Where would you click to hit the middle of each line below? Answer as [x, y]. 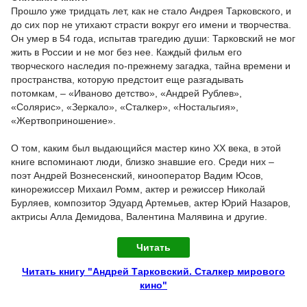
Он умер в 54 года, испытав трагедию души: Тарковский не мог [153, 38]
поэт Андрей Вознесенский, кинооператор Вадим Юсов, [137, 175]
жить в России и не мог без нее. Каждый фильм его [126, 52]
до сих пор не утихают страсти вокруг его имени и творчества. [151, 24]
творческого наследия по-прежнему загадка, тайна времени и [151, 65]
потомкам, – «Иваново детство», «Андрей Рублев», [126, 93]
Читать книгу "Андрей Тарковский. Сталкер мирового [153, 271]
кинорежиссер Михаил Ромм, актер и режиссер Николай [138, 189]
